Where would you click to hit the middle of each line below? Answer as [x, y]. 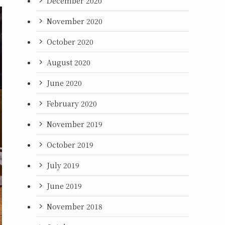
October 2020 [70, 41]
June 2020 [64, 83]
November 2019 [75, 124]
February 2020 [72, 103]
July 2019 [63, 165]
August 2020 [69, 62]
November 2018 [75, 206]
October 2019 [70, 144]
